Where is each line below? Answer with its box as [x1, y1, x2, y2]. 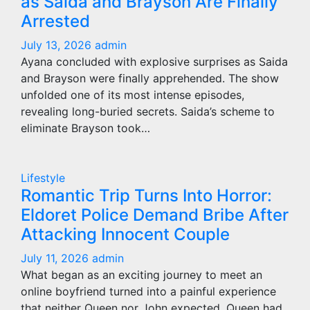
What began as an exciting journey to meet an [21, 268, 262, 282]
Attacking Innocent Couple [21, 224, 230, 244]
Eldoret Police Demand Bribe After [21, 205, 289, 225]
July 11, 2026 [21, 251, 92, 265]
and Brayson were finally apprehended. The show [21, 71, 279, 85]
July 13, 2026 [21, 38, 95, 52]
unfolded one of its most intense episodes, [21, 88, 244, 102]
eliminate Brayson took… [21, 121, 150, 135]
